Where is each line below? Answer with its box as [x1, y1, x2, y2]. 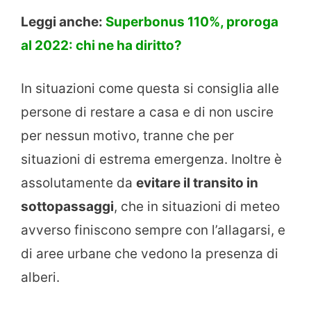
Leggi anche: [21, 13, 106, 30]
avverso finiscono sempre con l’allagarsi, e [21, 222, 285, 239]
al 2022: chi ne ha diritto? [21, 37, 182, 53]
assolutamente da [21, 175, 136, 192]
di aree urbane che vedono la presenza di [21, 246, 278, 262]
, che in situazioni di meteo [114, 199, 280, 215]
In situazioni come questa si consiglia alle [21, 81, 279, 97]
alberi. [21, 269, 60, 286]
